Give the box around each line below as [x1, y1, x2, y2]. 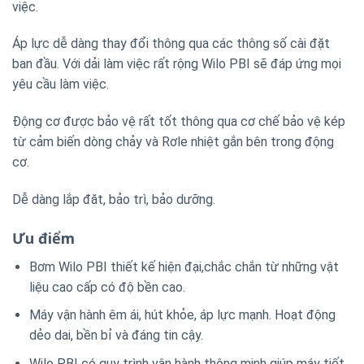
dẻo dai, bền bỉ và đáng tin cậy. [28, 327, 203, 344]
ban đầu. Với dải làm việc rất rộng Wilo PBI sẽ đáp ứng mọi [12, 56, 341, 72]
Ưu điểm [12, 227, 75, 248]
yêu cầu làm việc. [12, 76, 109, 93]
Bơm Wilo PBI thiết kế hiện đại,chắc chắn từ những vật [28, 258, 339, 275]
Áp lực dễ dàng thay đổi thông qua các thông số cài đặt [12, 36, 330, 52]
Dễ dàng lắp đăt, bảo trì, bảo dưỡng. [12, 191, 215, 207]
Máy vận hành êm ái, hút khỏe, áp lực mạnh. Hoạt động [28, 307, 336, 323]
